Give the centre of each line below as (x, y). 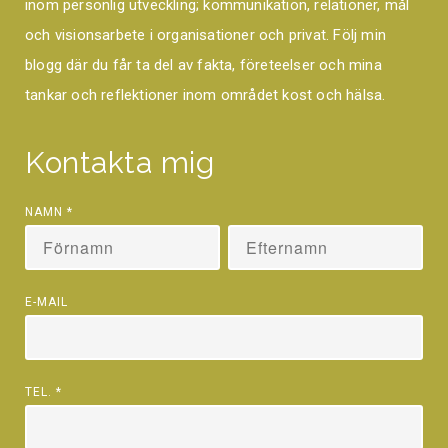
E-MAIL (46, 302)
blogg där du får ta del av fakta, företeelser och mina (203, 65)
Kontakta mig (119, 163)
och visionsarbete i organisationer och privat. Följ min (206, 35)
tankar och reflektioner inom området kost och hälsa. (207, 95)
